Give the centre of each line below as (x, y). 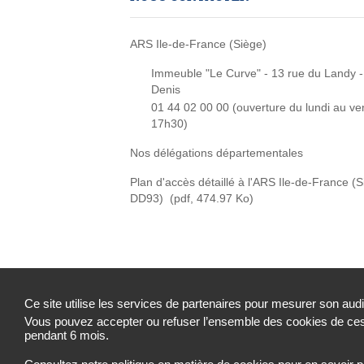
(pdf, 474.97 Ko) (210, 198)
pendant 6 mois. (67, 335)
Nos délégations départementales (217, 152)
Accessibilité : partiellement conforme (178, 329)
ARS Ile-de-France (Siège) (198, 43)
